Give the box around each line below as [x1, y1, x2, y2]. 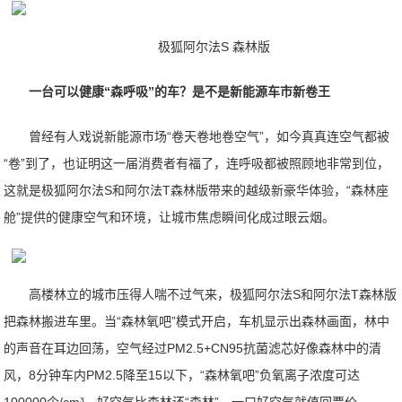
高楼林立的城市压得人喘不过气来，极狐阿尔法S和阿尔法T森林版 [29, 287, 398, 301]
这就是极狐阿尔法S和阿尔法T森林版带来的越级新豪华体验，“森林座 [4, 183, 389, 197]
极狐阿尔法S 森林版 [157, 39, 270, 54]
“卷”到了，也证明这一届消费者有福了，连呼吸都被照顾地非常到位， [4, 156, 390, 170]
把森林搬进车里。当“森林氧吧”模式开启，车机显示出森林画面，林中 [4, 314, 390, 328]
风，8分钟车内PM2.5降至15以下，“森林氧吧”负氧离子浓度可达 [4, 368, 361, 382]
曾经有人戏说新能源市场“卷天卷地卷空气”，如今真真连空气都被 [29, 129, 390, 144]
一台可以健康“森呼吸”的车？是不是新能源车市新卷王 [29, 84, 331, 99]
